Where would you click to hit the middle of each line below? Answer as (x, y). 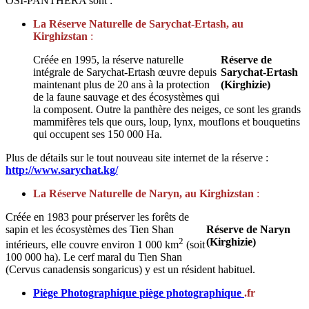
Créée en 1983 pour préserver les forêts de (97, 217)
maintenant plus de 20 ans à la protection (121, 84)
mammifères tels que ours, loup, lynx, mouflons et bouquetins (167, 121)
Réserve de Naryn (248, 229)
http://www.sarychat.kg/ (62, 170)
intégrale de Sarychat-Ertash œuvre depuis (125, 72)
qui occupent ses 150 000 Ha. (98, 134)
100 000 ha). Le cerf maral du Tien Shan (94, 257)
